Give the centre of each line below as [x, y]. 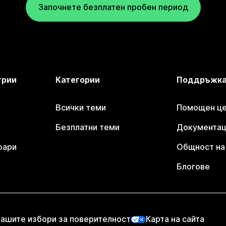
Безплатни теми [88, 127]
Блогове [193, 166]
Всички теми [81, 107]
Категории [78, 80]
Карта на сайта [175, 219]
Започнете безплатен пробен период [113, 7]
